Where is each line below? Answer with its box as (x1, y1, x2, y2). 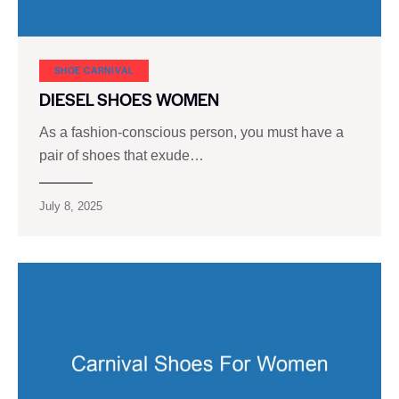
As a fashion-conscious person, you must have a (39, 124, 344, 140)
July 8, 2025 (39, 199, 102, 213)
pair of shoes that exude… (39, 147, 204, 163)
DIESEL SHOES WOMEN (39, 87, 219, 112)
